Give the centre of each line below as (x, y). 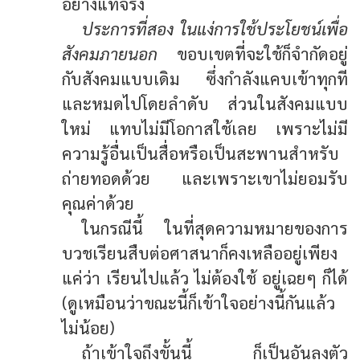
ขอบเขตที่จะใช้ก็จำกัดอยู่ (253, 53)
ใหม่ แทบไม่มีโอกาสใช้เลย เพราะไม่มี (205, 128)
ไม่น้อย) (89, 327)
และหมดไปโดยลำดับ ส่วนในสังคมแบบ (205, 103)
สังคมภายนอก (110, 53)
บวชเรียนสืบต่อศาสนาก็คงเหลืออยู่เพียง (200, 252)
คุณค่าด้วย (98, 202)
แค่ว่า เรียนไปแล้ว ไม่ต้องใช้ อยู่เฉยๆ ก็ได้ (205, 277)
